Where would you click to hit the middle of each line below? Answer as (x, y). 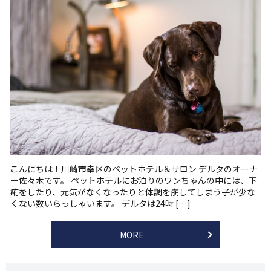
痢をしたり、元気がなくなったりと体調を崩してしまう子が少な (133, 191)
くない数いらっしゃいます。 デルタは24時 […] (100, 203)
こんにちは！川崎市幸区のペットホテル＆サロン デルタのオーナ (134, 168)
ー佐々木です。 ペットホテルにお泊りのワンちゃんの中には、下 (134, 180)
